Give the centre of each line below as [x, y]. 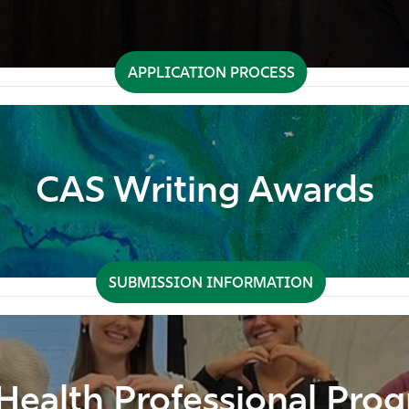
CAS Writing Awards [204, 192]
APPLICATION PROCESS [211, 73]
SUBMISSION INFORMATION [211, 283]
